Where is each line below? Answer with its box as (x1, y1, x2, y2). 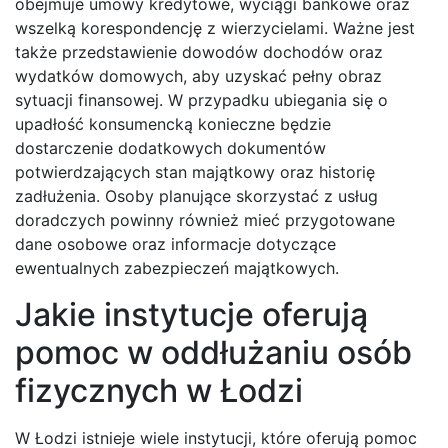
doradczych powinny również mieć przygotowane (15, 210, 395, 231)
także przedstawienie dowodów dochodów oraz (15, 42, 383, 63)
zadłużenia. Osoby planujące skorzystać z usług (15, 186, 378, 207)
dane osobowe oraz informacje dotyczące (15, 234, 336, 255)
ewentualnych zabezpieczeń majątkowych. (15, 258, 339, 279)
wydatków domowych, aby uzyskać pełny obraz (15, 66, 382, 87)
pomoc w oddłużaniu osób (15, 333, 412, 373)
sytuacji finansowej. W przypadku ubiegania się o (15, 90, 388, 111)
